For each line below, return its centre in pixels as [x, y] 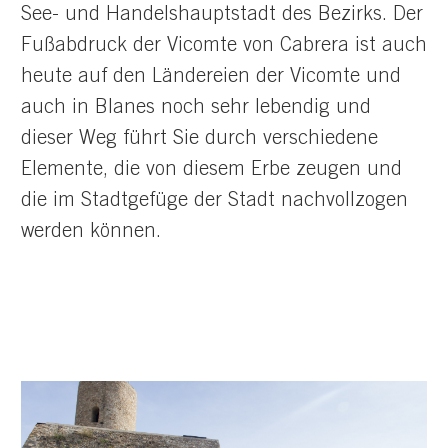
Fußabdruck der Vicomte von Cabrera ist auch [224, 46]
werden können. [91, 232]
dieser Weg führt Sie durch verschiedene [199, 139]
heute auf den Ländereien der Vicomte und [211, 77]
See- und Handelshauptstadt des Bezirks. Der [222, 15]
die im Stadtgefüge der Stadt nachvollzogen [214, 201]
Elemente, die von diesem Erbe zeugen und [211, 170]
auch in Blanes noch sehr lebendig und [196, 108]
